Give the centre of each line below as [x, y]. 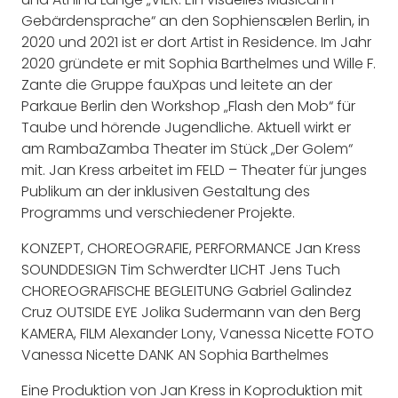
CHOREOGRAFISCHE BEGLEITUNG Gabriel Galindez [187, 291]
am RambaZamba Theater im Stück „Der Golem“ [187, 148]
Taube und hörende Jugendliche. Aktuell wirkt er [186, 127]
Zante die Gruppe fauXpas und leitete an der [177, 84]
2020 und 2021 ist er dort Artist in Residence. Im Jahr [196, 42]
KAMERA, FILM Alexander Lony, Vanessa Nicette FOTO [198, 333]
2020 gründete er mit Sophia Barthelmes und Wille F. [199, 63]
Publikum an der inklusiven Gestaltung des [166, 191]
